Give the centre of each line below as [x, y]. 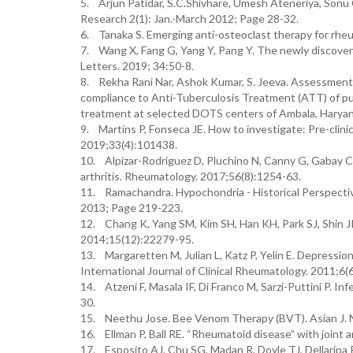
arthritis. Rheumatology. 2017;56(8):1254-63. [191, 176]
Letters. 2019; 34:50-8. [137, 66]
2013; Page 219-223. [132, 208]
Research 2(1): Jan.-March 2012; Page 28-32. [190, 19]
